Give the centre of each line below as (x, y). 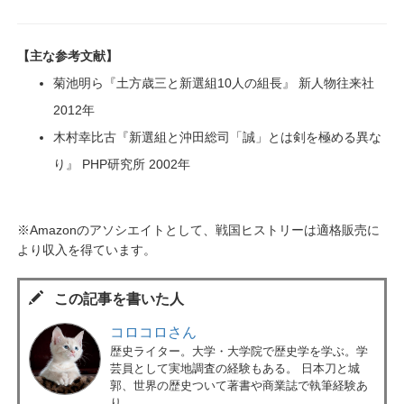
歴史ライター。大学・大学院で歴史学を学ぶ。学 (239, 352)
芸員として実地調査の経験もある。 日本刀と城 (235, 369)
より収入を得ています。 (87, 251)
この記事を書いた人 (114, 299)
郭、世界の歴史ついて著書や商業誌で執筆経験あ (239, 386)
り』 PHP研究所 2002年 (122, 165)
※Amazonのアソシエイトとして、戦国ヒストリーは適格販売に (198, 231)
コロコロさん (153, 333)
